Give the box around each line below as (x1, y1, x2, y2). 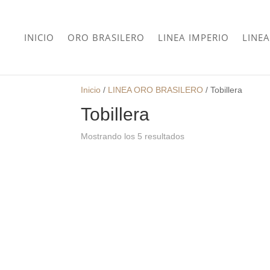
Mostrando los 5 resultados (81, 131, 185, 141)
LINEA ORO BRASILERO (108, 85, 204, 95)
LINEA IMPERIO (158, 31, 229, 43)
